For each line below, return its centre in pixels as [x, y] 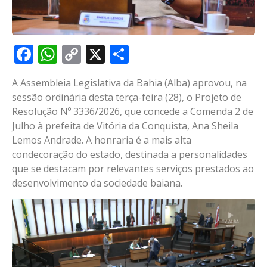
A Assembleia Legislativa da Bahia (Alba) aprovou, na [129, 83]
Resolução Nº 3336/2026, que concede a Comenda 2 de [133, 112]
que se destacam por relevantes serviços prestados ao [133, 169]
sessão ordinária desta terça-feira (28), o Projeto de [127, 97]
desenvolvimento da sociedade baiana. [97, 183]
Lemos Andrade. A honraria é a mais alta [102, 140]
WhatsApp [103, 54]
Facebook [75, 54]
